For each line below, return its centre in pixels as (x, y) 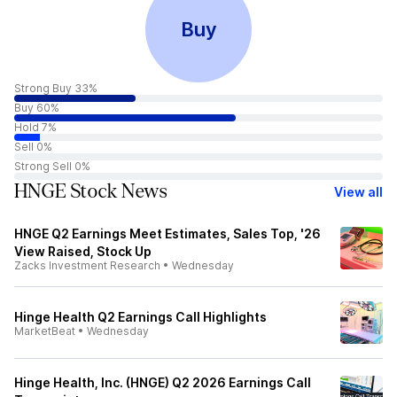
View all (358, 191)
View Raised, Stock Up (83, 251)
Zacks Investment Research (87, 265)
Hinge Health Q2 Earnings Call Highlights (140, 317)
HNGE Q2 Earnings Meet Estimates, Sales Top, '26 (167, 234)
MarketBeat (45, 331)
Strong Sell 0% (52, 166)
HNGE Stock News (90, 191)
